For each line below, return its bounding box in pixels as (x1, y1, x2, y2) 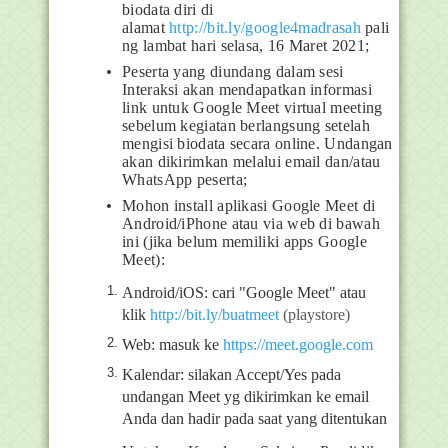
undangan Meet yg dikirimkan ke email (122, 387, 369, 405)
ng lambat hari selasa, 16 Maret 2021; (122, 37, 370, 54)
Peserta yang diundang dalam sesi (122, 63, 344, 80)
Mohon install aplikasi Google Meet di (122, 197, 376, 214)
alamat (122, 19, 165, 36)
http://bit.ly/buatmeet (150, 305, 279, 323)
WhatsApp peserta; (122, 171, 248, 188)
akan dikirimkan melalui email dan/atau (122, 153, 381, 170)
